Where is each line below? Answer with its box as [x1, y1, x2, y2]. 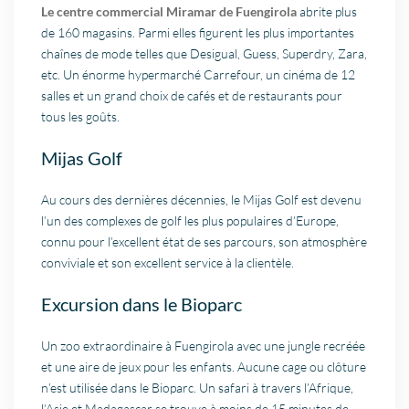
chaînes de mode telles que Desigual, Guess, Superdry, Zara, [41, 46, 368, 62]
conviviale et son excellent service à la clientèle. [41, 255, 295, 271]
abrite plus [297, 4, 358, 20]
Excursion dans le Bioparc [41, 293, 243, 316]
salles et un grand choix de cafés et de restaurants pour [41, 88, 343, 104]
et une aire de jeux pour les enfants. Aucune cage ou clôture [41, 359, 367, 375]
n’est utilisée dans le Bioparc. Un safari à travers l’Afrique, [41, 380, 354, 396]
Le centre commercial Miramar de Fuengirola [41, 4, 298, 20]
